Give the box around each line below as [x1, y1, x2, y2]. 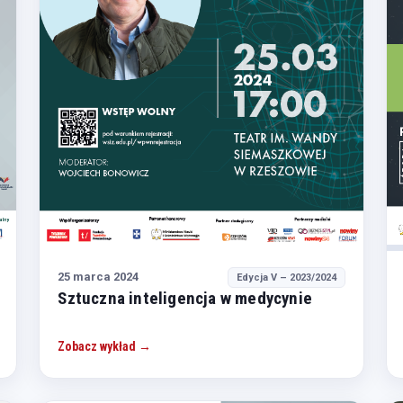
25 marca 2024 [58, 270, 139, 284]
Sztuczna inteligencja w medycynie [58, 287, 312, 309]
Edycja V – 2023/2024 [236, 271, 336, 283]
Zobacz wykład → [58, 339, 152, 354]
